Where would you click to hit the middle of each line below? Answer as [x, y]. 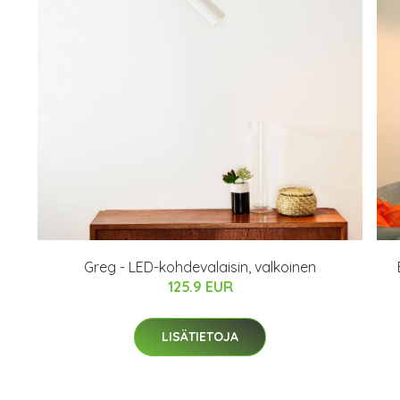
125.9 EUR [200, 287]
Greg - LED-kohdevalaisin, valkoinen [200, 267]
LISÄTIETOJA [200, 337]
